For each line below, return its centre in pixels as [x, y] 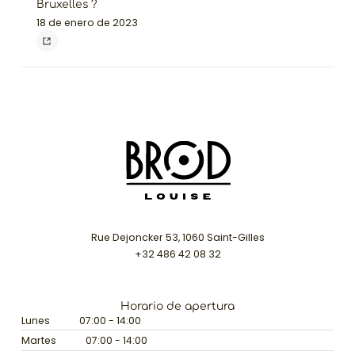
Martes [38, 341]
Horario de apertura [177, 306]
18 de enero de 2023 [87, 23]
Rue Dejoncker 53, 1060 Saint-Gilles [177, 237]
